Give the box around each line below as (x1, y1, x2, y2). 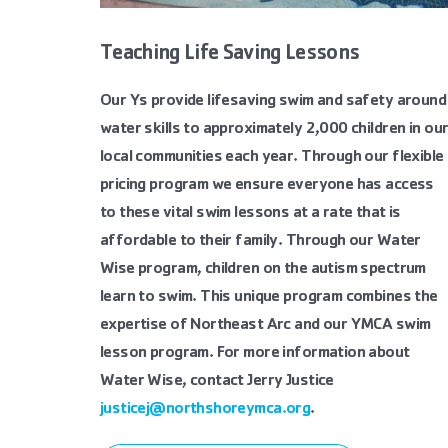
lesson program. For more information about (99, 345, 410, 362)
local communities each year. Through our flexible (99, 149, 444, 166)
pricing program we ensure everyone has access (99, 177, 434, 194)
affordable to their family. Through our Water (99, 233, 421, 250)
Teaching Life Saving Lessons (99, 44, 360, 66)
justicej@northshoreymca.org (99, 401, 311, 418)
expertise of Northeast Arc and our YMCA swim (99, 317, 431, 334)
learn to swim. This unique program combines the (99, 289, 438, 306)
